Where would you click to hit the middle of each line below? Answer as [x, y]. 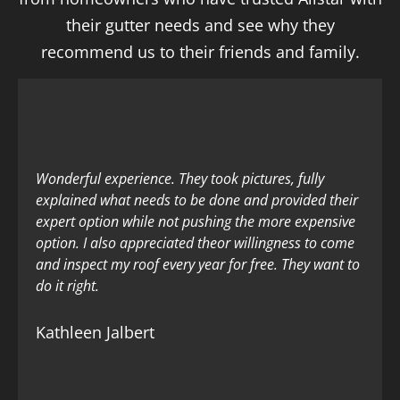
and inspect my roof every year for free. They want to [198, 264]
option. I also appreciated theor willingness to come [195, 242]
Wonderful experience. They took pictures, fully [180, 178]
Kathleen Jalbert [95, 332]
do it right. [67, 285]
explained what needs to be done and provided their [197, 200]
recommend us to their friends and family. [200, 52]
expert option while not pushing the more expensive [196, 221]
